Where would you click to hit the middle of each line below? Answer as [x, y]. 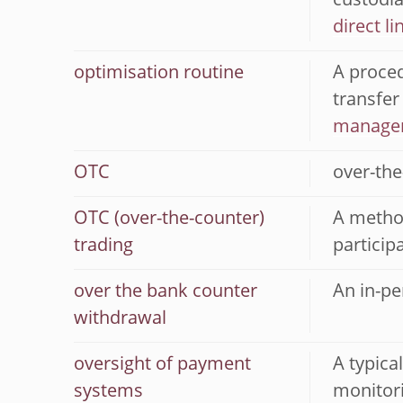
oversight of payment [162, 365]
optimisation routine [159, 74]
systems [108, 392]
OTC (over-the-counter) [169, 219]
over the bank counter [166, 292]
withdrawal [120, 319]
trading [103, 246]
